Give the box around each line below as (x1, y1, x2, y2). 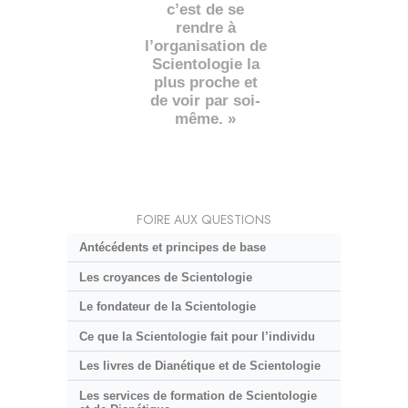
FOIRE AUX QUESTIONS (137, 210, 271, 229)
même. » (175, 110, 237, 128)
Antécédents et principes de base (78, 240, 266, 255)
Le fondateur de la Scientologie (78, 300, 256, 314)
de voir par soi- (150, 92, 261, 110)
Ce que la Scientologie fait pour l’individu (78, 329, 315, 343)
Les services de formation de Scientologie (78, 388, 317, 403)
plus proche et (153, 74, 258, 92)
